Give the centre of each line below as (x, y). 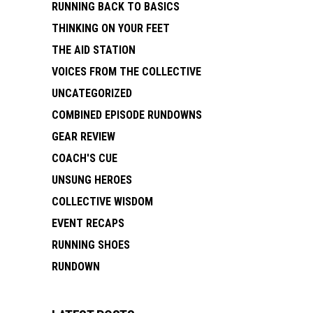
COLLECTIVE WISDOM (102, 201)
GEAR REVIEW (83, 136)
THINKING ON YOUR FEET (111, 28)
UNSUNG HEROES (92, 180)
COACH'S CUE (85, 158)
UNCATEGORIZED (92, 93)
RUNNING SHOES (91, 245)
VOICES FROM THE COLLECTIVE (126, 71)
